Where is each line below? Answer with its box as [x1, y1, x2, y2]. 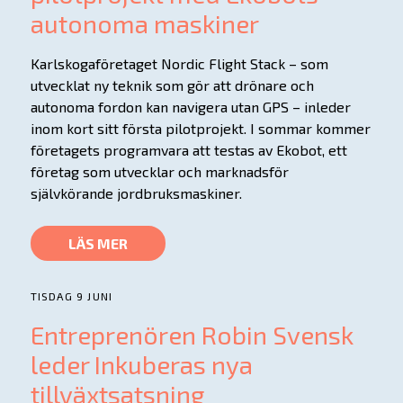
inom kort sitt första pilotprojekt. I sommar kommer [30, 119, 371, 137]
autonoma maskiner [30, 7, 259, 39]
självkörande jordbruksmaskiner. [30, 184, 242, 201]
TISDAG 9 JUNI [30, 289, 113, 302]
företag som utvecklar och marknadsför [30, 162, 289, 180]
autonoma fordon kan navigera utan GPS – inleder [30, 97, 351, 115]
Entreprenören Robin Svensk [30, 318, 354, 350]
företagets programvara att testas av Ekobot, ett [30, 140, 347, 158]
